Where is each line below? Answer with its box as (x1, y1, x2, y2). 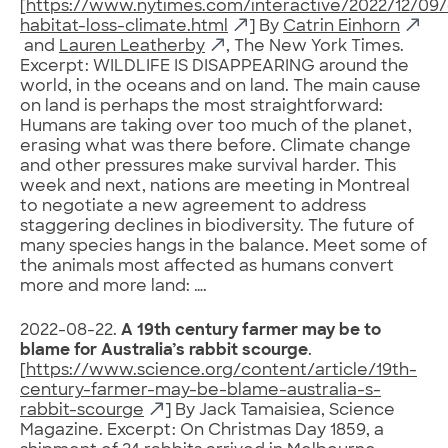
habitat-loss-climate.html (20, 18, 228, 35)
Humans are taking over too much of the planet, (20, 118, 412, 135)
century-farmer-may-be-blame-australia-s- (20, 382, 381, 399)
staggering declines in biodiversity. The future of (20, 218, 414, 235)
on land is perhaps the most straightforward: (20, 98, 383, 115)
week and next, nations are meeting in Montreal (20, 178, 410, 195)
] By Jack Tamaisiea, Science (165, 402, 395, 419)
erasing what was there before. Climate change (20, 138, 411, 155)
